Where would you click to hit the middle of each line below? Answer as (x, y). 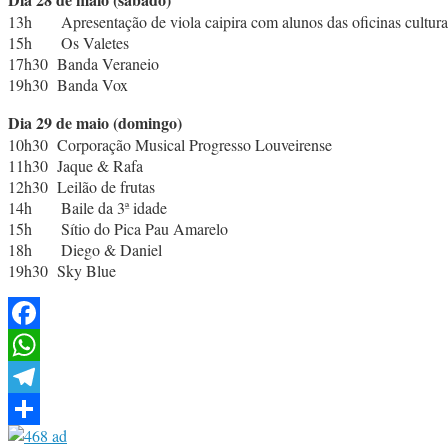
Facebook (38, 344)
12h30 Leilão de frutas (81, 186)
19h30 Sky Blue (62, 270)
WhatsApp (42, 376)
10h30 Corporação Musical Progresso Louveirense (170, 144)
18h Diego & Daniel (85, 249)
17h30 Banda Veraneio (83, 63)
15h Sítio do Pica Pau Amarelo (118, 228)
